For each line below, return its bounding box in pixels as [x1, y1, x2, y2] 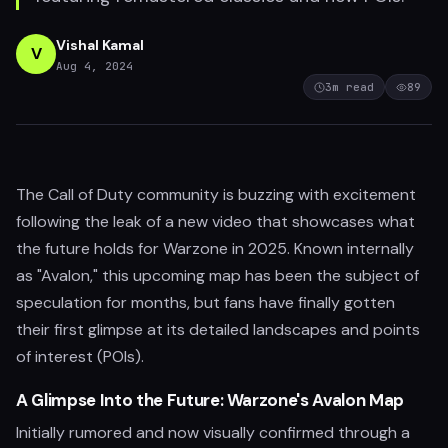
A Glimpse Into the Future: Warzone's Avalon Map [16, 389, 405, 411]
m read [332, 80, 374, 94]
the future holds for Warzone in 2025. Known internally [16, 238, 414, 259]
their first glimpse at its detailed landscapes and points [16, 319, 420, 340]
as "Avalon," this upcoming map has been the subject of [16, 265, 419, 286]
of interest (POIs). [16, 346, 144, 367]
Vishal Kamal [56, 35, 144, 54]
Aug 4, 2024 [56, 58, 133, 73]
